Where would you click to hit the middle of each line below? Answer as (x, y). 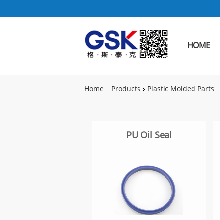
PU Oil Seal (149, 135)
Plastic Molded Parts (181, 89)
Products (126, 89)
